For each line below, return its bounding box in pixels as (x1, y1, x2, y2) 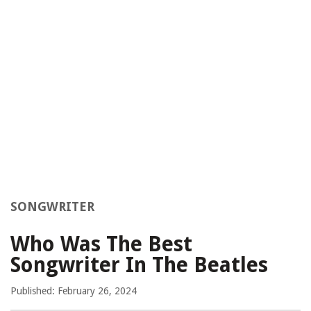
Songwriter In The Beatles (10, 253, 268, 278)
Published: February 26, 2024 (10, 285, 137, 297)
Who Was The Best (10, 232, 192, 257)
